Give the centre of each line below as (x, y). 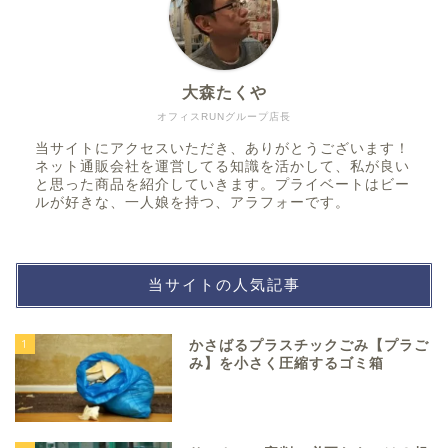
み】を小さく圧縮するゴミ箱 (287, 363)
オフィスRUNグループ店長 (224, 116)
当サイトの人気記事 (224, 284)
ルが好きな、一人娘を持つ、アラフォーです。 (192, 202)
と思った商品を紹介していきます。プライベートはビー (222, 184)
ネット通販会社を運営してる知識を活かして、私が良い (222, 166)
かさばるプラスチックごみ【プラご (309, 345)
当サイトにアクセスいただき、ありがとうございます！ (222, 148)
